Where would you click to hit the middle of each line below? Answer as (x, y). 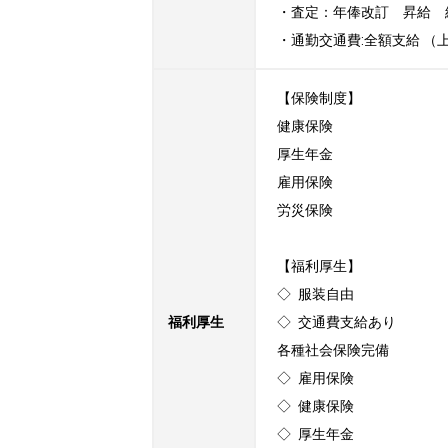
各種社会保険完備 (333, 350)
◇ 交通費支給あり (336, 322)
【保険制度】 (319, 98)
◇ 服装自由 (315, 294)
